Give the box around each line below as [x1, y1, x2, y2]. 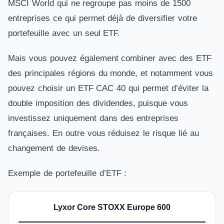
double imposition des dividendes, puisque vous [8, 98, 188, 108]
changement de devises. [8, 143, 100, 153]
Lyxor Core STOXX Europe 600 [53, 203, 170, 211]
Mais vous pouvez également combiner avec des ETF [8, 53, 211, 63]
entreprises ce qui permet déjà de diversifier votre [8, 13, 197, 23]
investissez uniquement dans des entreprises [8, 113, 179, 123]
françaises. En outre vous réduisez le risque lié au [8, 128, 199, 138]
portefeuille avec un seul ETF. [8, 28, 120, 38]
